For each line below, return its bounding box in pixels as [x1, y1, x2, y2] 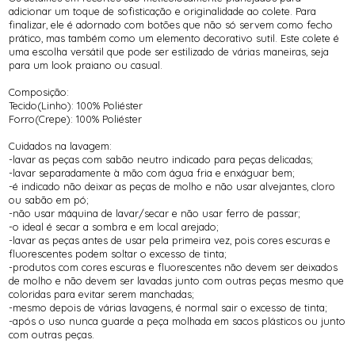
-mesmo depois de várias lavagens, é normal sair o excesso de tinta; [9, 300, 328, 314]
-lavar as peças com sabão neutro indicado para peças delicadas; [9, 152, 314, 166]
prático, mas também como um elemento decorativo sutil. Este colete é [9, 31, 340, 44]
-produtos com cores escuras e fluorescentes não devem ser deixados [9, 260, 338, 273]
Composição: [9, 85, 70, 98]
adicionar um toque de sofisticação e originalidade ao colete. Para [9, 4, 317, 17]
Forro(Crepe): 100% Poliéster [9, 112, 143, 125]
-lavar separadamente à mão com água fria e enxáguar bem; [9, 166, 296, 179]
